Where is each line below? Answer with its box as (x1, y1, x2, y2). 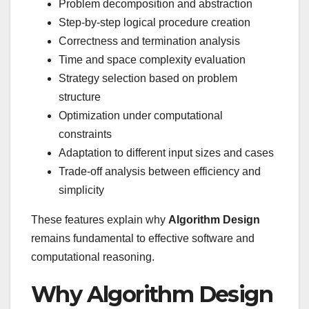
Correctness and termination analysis (59, 35, 240, 48)
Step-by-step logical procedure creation (59, 17, 250, 29)
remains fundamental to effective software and (31, 232, 255, 245)
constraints (59, 128, 112, 141)
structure (59, 91, 101, 103)
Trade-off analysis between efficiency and (59, 166, 261, 178)
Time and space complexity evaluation (59, 54, 246, 66)
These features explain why (31, 214, 168, 226)
